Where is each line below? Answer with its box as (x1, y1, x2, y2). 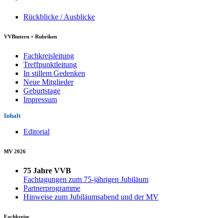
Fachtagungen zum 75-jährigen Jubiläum (23, 175, 148, 183)
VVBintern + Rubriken (4, 33, 57, 39)
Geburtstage (23, 86, 60, 95)
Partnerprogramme (23, 183, 80, 192)
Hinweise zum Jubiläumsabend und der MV (23, 192, 159, 201)
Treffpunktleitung (23, 60, 77, 69)
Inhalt (4, 111, 20, 119)
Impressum (23, 95, 57, 104)
